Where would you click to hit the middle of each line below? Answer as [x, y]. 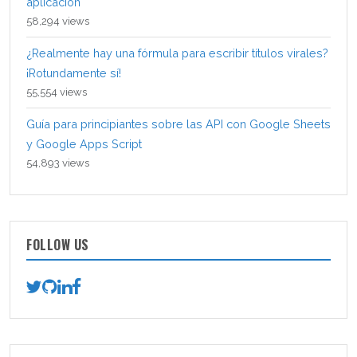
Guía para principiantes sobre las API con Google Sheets [178, 124]
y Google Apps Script [84, 143]
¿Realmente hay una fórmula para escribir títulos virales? [177, 53]
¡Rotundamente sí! [74, 73]
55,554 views [57, 92]
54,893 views [58, 163]
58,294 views [58, 21]
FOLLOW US [58, 244]
